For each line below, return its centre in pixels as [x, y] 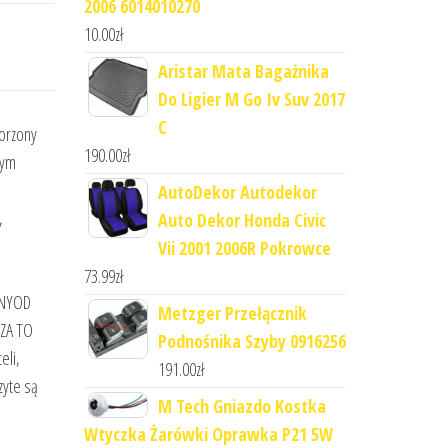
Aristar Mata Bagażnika [243, 71]
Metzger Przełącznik [232, 313]
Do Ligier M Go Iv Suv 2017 [251, 99]
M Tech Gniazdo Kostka [241, 406]
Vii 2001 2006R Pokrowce [244, 248]
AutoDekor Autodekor [237, 192]
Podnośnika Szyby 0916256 [251, 341]
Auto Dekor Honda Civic [241, 220]
